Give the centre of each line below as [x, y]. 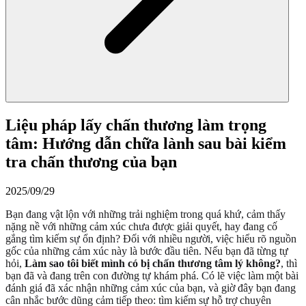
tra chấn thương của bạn [91, 162]
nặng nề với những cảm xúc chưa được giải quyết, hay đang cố [141, 226]
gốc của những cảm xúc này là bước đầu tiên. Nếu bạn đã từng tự [147, 251]
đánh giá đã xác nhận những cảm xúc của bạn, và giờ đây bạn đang [151, 288]
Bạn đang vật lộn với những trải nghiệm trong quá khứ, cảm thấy [145, 214]
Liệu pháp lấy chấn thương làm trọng [136, 125]
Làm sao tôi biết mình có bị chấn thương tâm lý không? [153, 263]
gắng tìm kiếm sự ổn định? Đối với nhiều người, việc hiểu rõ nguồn [151, 238]
